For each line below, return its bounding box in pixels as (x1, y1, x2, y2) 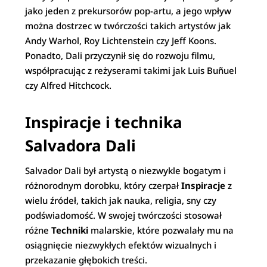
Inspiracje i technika (25, 111, 183, 133)
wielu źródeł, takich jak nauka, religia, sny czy (25, 194, 217, 206)
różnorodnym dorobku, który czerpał (25, 179, 182, 191)
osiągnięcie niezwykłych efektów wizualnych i (25, 239, 217, 251)
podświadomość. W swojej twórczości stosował (25, 209, 222, 221)
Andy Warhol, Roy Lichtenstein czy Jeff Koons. (25, 35, 217, 46)
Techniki (51, 224, 89, 236)
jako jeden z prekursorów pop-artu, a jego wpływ (25, 5, 232, 17)
